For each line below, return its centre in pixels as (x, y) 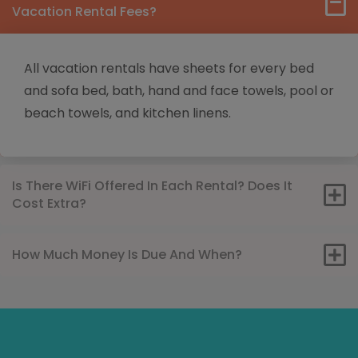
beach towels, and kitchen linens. (127, 113)
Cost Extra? (49, 203)
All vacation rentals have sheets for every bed (169, 68)
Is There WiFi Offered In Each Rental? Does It (152, 186)
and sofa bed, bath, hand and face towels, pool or (179, 91)
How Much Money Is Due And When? (127, 255)
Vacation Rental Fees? (84, 12)
